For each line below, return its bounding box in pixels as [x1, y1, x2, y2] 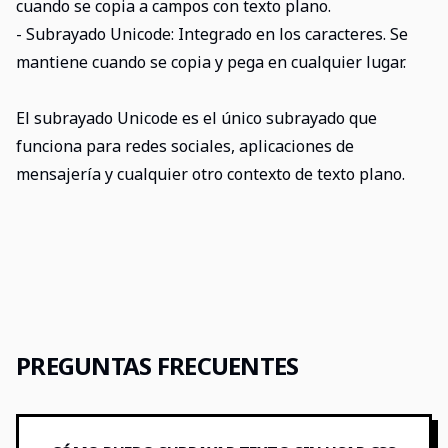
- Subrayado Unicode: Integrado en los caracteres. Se [16, 23, 408, 45]
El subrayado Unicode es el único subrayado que [16, 107, 377, 129]
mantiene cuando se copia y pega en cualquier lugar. [16, 51, 406, 73]
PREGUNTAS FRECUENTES [16, 349, 299, 382]
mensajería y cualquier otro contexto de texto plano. [16, 163, 405, 185]
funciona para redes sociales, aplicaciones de [16, 135, 354, 157]
